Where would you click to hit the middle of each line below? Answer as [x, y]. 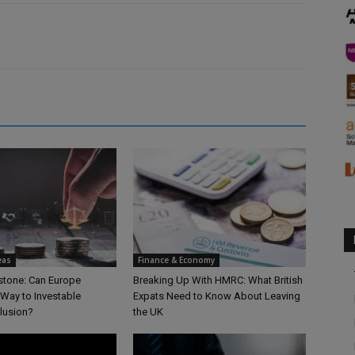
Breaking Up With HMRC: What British [218, 281]
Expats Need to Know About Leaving [217, 296]
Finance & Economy [176, 260]
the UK [148, 312]
